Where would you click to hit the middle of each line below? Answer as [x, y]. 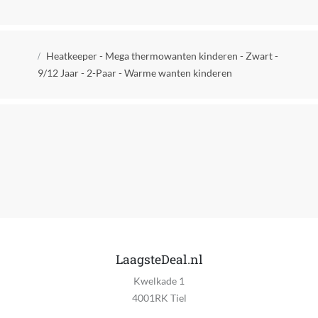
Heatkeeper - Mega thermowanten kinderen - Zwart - [162, 56]
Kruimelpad [60, 53]
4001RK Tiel [159, 298]
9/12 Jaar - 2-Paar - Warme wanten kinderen [135, 73]
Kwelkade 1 [159, 281]
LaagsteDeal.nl [159, 260]
